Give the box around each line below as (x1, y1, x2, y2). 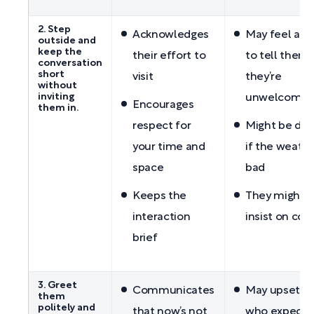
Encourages (132, 100, 194, 111)
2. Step (38, 25, 71, 35)
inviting (38, 93, 75, 102)
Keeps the (132, 191, 187, 202)
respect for (132, 121, 191, 132)
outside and (38, 36, 96, 46)
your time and (132, 142, 205, 153)
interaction (132, 212, 191, 223)
